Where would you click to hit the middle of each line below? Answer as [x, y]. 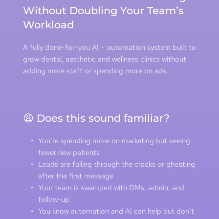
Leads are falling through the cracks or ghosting [116, 164]
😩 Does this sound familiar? [96, 118]
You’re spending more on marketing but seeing [114, 141]
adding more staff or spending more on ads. [95, 71]
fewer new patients [69, 152]
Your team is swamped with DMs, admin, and [111, 187]
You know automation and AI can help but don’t [116, 211]
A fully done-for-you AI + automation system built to [109, 47]
